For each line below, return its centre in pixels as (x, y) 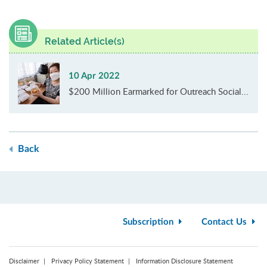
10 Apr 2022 (94, 76)
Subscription (149, 222)
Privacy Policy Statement (88, 261)
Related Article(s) (85, 42)
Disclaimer (24, 261)
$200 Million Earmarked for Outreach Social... (159, 91)
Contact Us (225, 222)
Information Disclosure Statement (184, 261)
